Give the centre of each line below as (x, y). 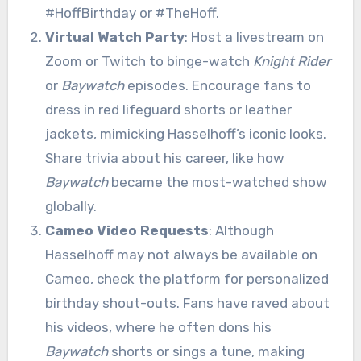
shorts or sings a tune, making (206, 351)
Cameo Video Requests (127, 230)
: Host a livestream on (254, 37)
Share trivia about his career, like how (164, 158)
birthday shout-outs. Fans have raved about (187, 303)
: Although (241, 230)
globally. (71, 206)
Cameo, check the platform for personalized (187, 278)
